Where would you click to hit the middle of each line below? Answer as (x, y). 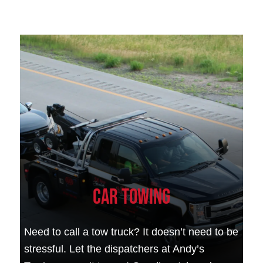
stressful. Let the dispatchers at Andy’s (114, 249)
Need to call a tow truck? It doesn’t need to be (131, 232)
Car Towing (131, 197)
